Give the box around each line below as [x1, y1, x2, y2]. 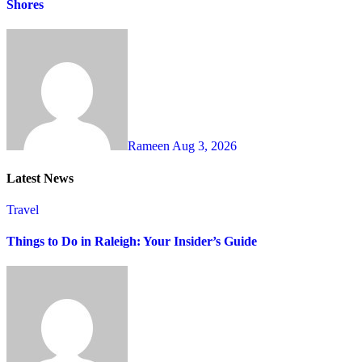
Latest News [6, 170, 74, 185]
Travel [6, 202, 39, 217]
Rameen [128, 139, 172, 154]
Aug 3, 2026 [172, 139, 237, 154]
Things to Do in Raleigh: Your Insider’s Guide [6, 234, 257, 249]
